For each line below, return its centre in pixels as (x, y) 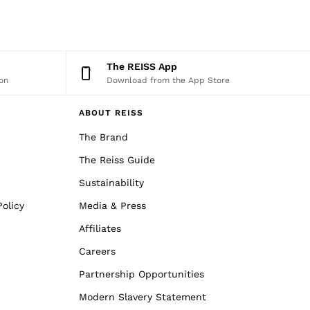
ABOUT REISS (111, 113)
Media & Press (112, 206)
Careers (97, 252)
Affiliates (100, 229)
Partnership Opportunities (142, 274)
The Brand (103, 137)
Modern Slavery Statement (143, 297)
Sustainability (111, 183)
